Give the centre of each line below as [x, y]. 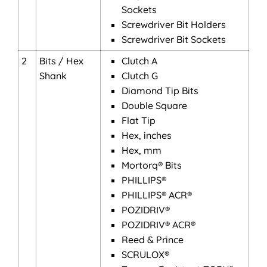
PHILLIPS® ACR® [157, 195]
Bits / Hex [61, 61]
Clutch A [139, 61]
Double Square [154, 105]
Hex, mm [142, 150]
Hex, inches [147, 135]
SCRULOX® [145, 254]
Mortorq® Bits [152, 165]
